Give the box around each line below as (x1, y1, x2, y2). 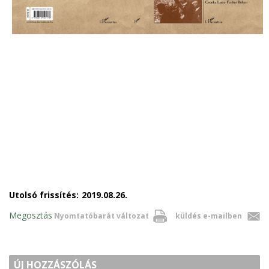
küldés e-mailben (175, 211, 242, 222)
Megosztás (9, 210, 52, 222)
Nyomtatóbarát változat (54, 211, 149, 222)
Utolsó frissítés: (9, 189, 79, 201)
